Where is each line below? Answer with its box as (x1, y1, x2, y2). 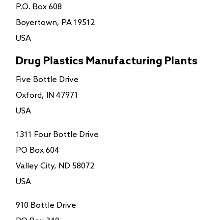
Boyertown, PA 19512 (16, 18, 95, 27)
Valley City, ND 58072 (16, 161, 95, 171)
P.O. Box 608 (16, 2, 62, 12)
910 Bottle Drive (16, 200, 76, 210)
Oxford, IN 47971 (16, 90, 78, 100)
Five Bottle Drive (16, 75, 79, 84)
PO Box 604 (16, 145, 59, 155)
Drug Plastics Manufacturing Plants (16, 55, 197, 68)
